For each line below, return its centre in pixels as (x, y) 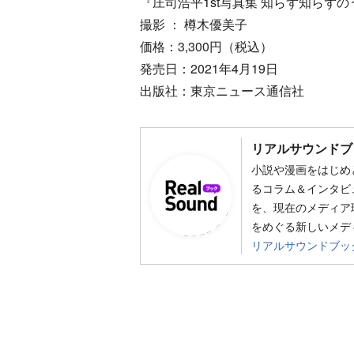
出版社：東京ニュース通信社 (222, 90)
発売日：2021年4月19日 (209, 68)
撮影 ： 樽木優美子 (194, 24)
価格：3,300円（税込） (206, 46)
